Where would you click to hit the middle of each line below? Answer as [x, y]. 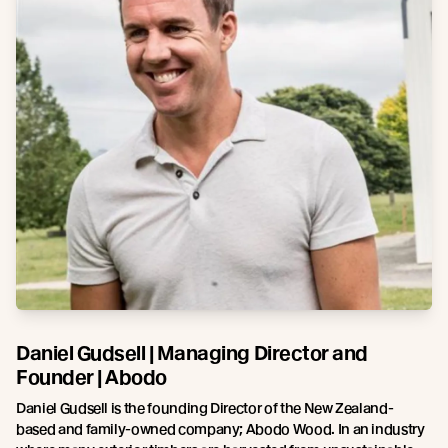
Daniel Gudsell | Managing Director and [192, 353]
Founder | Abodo [91, 377]
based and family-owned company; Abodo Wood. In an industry [220, 428]
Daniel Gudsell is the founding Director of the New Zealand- [205, 407]
